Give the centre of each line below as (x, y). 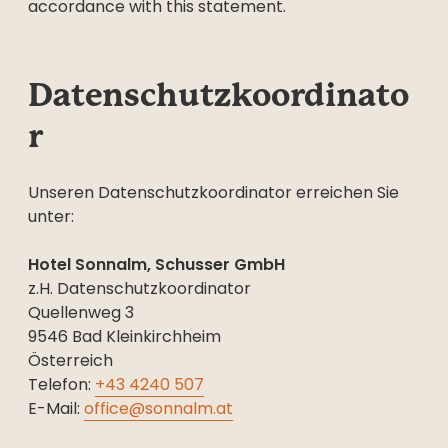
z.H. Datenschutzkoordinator (139, 288)
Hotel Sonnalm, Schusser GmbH (158, 264)
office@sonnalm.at (158, 408)
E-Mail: (56, 408)
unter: (51, 216)
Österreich (70, 360)
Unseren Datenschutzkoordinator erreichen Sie (213, 192)
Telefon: (61, 384)
